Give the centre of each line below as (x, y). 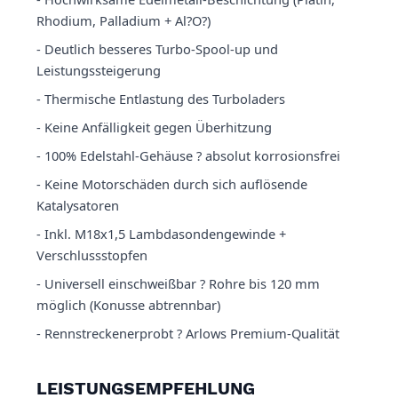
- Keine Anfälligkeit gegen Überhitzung (154, 127)
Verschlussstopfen (92, 255)
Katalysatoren (78, 206)
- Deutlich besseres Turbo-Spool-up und (157, 49)
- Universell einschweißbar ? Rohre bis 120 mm (178, 284)
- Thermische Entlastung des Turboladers (161, 99)
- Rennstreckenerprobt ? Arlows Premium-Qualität (188, 334)
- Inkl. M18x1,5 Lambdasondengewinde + (161, 234)
